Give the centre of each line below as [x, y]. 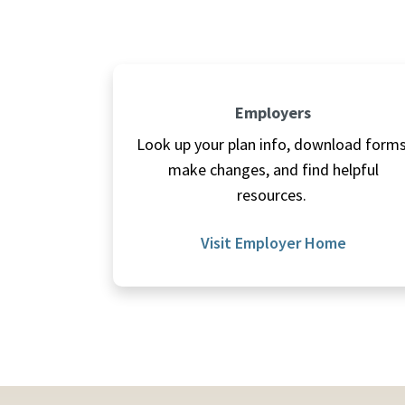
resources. [273, 195]
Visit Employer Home [273, 243]
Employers [273, 113]
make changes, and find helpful [273, 170]
